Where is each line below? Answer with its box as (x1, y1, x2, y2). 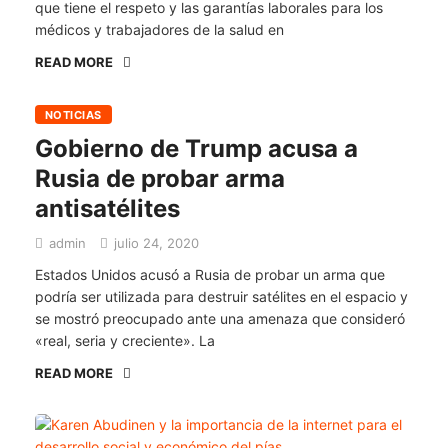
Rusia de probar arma (35, 164, 285, 193)
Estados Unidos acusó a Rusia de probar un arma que (35, 266, 385, 283)
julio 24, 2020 (110, 235, 199, 251)
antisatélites (35, 194, 180, 223)
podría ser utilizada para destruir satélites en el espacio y (35, 288, 408, 305)
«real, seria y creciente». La (35, 332, 215, 349)
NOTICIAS (45, 108, 102, 122)
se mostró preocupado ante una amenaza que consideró (35, 310, 405, 327)
